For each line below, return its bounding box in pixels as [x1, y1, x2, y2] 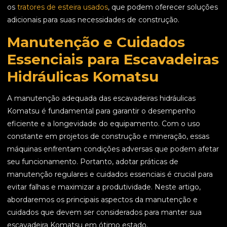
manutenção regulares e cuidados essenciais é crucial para [7, 170, 213, 179]
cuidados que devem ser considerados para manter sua [7, 208, 202, 217]
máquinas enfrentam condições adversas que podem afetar [7, 144, 219, 154]
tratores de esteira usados [17, 3, 108, 12]
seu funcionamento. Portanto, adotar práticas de [7, 157, 178, 167]
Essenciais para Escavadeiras [7, 51, 219, 68]
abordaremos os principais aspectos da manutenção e [7, 195, 198, 205]
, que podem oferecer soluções [108, 3, 218, 12]
